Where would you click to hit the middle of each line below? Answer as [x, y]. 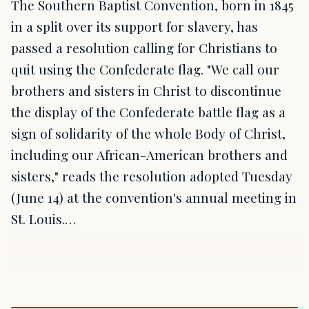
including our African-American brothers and [149, 154]
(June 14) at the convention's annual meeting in [154, 197]
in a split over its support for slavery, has [134, 26]
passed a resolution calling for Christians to [144, 47]
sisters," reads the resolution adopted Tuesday [152, 176]
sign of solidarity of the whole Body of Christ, [148, 133]
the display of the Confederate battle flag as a [148, 111]
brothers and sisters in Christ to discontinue [146, 90]
